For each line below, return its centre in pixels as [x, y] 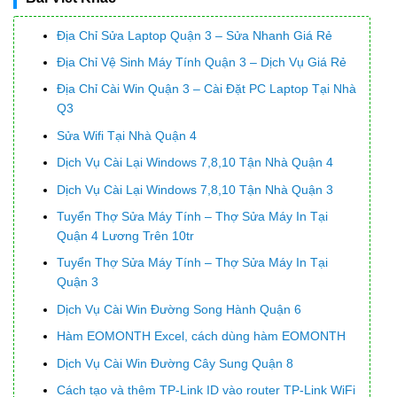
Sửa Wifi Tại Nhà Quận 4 [127, 135]
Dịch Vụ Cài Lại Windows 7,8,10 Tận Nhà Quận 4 [195, 163]
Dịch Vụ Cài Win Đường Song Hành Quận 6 [179, 309]
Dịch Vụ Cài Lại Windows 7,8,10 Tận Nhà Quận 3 [195, 189]
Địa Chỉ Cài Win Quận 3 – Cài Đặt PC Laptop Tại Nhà [207, 89]
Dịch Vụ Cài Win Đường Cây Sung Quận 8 [175, 363]
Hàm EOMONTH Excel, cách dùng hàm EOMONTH [202, 336]
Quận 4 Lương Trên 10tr [126, 236]
